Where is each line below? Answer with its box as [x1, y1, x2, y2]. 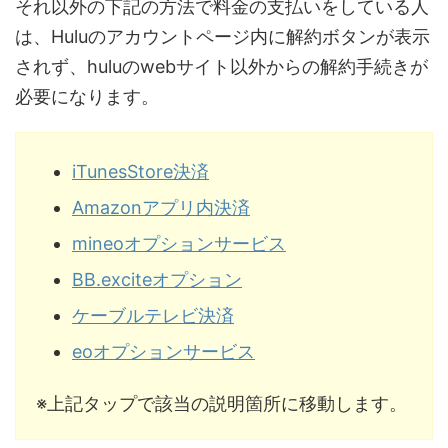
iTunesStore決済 [72, 160, 209, 182]
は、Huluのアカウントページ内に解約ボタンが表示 [15, 26, 430, 47]
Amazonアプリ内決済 [72, 196, 250, 218]
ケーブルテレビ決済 [72, 304, 234, 326]
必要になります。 [15, 86, 159, 107]
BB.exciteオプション [72, 268, 242, 290]
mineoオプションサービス [72, 232, 286, 254]
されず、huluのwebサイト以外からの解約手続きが [15, 56, 428, 77]
